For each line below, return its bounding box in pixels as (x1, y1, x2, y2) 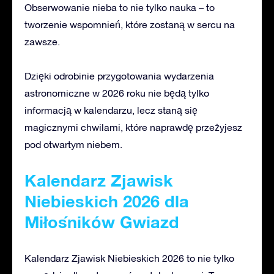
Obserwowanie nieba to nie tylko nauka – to (24, 1, 215, 13)
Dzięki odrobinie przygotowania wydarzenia (24, 70, 214, 81)
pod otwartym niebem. (24, 138, 122, 150)
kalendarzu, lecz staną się (84, 104, 198, 116)
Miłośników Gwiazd (24, 212, 179, 232)
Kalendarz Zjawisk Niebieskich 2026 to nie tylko (24, 252, 234, 264)
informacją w (24, 104, 84, 116)
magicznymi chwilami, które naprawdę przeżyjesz (24, 121, 242, 133)
